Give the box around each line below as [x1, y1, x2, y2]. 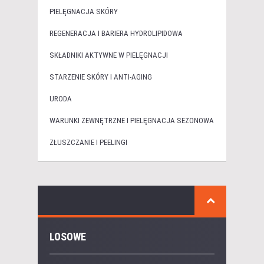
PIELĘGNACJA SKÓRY [49, 7, 118, 16]
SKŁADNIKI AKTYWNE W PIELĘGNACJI [49, 51, 168, 60]
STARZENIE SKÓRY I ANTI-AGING [49, 72, 152, 82]
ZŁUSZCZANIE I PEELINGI [49, 138, 127, 147]
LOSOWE [49, 230, 86, 243]
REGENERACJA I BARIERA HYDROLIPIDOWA [49, 29, 183, 38]
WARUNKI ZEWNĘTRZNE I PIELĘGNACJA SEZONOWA [49, 116, 214, 126]
